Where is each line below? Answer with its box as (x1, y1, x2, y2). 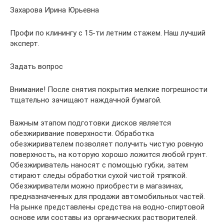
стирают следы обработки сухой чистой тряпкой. (10, 170, 187, 180)
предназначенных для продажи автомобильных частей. (10, 191, 205, 201)
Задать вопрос (10, 61, 63, 71)
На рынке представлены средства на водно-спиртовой (10, 202, 204, 211)
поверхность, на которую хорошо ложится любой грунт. (10, 149, 207, 159)
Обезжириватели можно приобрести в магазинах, (10, 181, 183, 190)
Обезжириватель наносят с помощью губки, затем (10, 160, 188, 169)
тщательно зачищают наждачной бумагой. (10, 95, 161, 104)
